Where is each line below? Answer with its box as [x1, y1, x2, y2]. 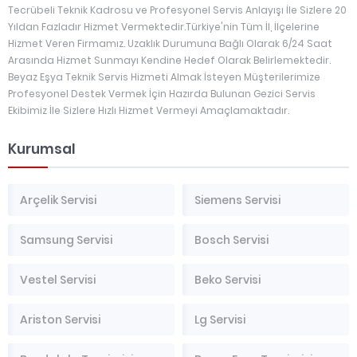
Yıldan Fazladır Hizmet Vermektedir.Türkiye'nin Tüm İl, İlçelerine [8, 20, 320, 34]
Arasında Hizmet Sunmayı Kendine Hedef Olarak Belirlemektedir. [8, 53, 331, 68]
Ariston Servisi [20, 312, 100, 328]
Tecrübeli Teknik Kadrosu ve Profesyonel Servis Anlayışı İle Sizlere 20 [8, 3, 347, 18]
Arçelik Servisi [20, 192, 96, 209]
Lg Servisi [194, 312, 245, 328]
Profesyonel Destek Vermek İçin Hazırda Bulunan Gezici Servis [8, 87, 316, 101]
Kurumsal [8, 139, 76, 159]
